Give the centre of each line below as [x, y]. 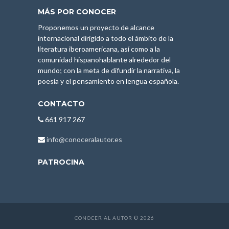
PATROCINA [61, 162]
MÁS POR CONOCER [77, 12]
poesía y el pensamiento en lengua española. [108, 81]
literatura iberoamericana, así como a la [99, 49]
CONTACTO [61, 104]
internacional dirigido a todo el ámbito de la [106, 38]
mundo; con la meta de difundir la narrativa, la [109, 70]
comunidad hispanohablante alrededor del [104, 59]
